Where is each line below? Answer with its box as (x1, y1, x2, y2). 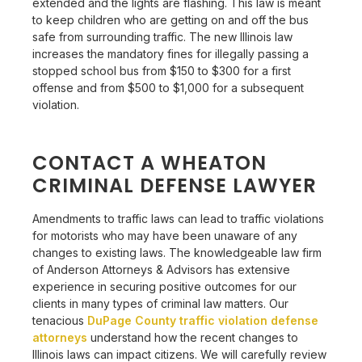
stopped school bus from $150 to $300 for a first (32, 63, 292, 78)
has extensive (213, 262, 291, 276)
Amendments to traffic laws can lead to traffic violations (32, 211, 325, 225)
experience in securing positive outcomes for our (32, 279, 297, 293)
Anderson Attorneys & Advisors (47, 262, 213, 276)
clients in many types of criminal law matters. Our (32, 296, 289, 310)
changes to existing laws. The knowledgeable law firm (32, 245, 322, 259)
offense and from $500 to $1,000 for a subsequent (32, 80, 305, 95)
